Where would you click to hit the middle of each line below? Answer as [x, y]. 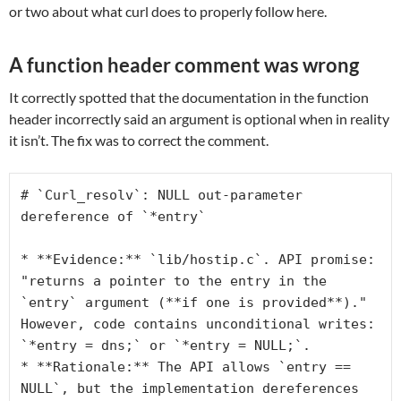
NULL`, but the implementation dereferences [190, 388]
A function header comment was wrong [184, 64]
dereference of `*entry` [113, 216]
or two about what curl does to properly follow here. [168, 11]
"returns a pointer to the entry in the [174, 281]
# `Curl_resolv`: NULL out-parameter [162, 195]
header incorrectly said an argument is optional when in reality [199, 118]
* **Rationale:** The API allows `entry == [186, 367]
